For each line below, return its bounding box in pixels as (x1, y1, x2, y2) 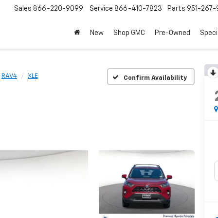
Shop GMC (113, 30, 145, 37)
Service (90, 5, 113, 13)
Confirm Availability (123, 74, 187, 81)
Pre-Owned (155, 30, 190, 37)
